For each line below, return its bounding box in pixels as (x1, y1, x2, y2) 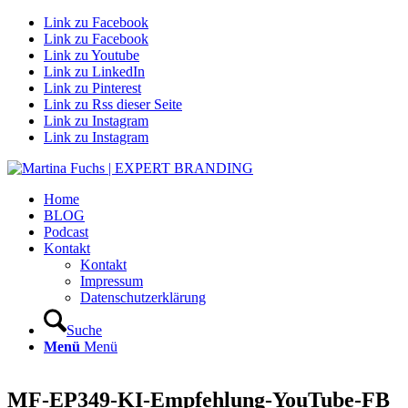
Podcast (44, 224, 88, 240)
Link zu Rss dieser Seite (44, 97, 182, 112)
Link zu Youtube (44, 47, 139, 63)
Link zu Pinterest (44, 80, 141, 96)
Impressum (80, 273, 143, 289)
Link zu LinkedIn (44, 64, 145, 79)
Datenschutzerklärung (80, 290, 206, 305)
